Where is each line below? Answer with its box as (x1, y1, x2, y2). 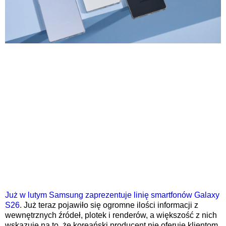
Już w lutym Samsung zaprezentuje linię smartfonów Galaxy (5, 190, 219, 199)
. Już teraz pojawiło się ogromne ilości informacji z (20, 200, 198, 209)
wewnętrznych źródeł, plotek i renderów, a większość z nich (5, 210, 217, 219)
